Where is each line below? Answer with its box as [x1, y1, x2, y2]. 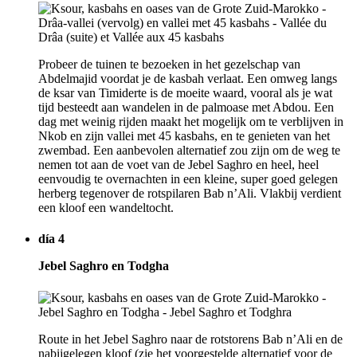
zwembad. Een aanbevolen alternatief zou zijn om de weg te [38, 143, 340, 157]
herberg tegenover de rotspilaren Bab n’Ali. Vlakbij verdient [38, 186, 341, 200]
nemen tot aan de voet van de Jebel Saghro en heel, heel [38, 157, 319, 171]
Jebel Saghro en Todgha [38, 259, 169, 273]
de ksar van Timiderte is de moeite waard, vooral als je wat [38, 85, 332, 100]
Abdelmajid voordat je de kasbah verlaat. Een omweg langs [38, 71, 337, 85]
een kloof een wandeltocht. [38, 200, 174, 214]
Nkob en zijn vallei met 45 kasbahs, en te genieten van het [38, 128, 330, 143]
